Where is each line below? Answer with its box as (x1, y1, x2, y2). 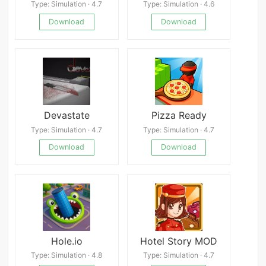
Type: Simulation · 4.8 (31, 251, 103, 260)
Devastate (43, 109, 90, 121)
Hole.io (50, 235, 83, 247)
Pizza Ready (151, 109, 207, 121)
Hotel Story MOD (140, 235, 218, 247)
